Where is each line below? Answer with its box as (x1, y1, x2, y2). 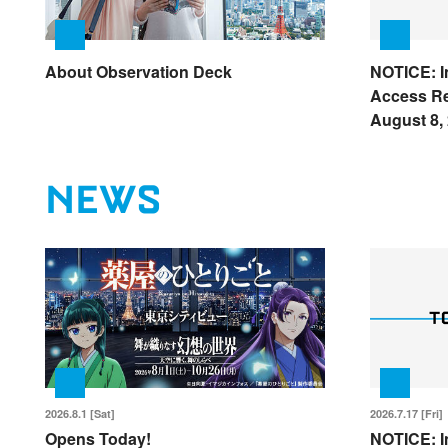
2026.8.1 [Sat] (45, 406, 115, 422)
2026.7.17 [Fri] (369, 406, 443, 422)
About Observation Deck (45, 60, 232, 84)
